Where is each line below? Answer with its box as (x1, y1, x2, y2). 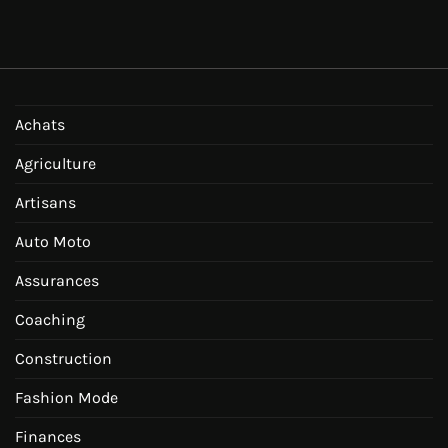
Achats (15, 115, 65, 135)
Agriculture (15, 154, 96, 174)
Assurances (15, 271, 99, 291)
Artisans (15, 193, 76, 213)
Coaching (15, 310, 85, 330)
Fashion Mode (15, 388, 118, 408)
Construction (15, 349, 112, 369)
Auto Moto (15, 232, 91, 252)
